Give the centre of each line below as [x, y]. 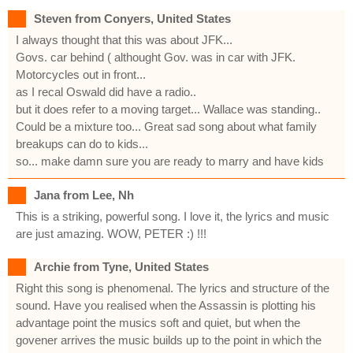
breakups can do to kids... [82, 143]
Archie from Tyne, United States [121, 266]
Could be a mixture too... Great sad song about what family [166, 126]
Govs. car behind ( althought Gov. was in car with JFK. [156, 57]
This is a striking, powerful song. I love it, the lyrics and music [173, 216]
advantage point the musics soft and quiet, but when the [158, 322]
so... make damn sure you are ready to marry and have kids [170, 161]
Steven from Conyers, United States [132, 18]
